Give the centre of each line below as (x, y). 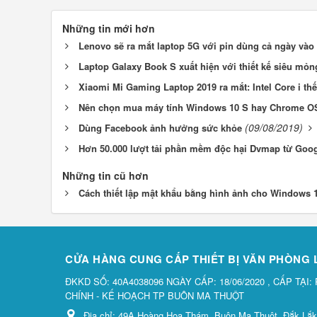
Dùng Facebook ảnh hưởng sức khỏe (160, 128)
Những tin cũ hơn (105, 176)
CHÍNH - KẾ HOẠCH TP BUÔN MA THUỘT (155, 295)
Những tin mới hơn (109, 29)
